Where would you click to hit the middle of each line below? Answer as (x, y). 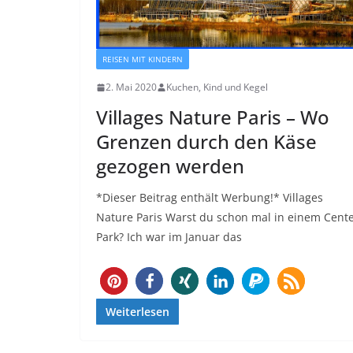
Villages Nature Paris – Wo (213, 117)
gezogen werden (170, 166)
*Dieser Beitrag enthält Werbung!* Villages (210, 198)
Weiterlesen (137, 312)
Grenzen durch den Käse (206, 142)
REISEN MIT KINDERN (143, 59)
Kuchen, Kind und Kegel (217, 87)
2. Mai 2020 (131, 87)
